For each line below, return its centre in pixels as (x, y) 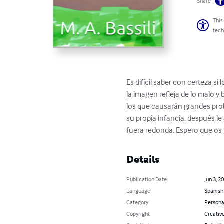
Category (138, 202)
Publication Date (147, 179)
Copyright (138, 214)
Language (139, 191)
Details (143, 160)
